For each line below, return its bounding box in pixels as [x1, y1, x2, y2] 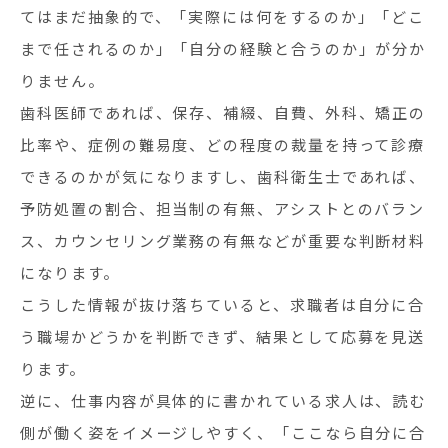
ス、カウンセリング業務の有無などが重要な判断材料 [20, 230, 427, 251]
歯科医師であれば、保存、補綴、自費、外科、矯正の [20, 102, 427, 123]
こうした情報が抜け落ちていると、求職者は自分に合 [20, 294, 426, 315]
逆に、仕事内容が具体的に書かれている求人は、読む [20, 390, 427, 411]
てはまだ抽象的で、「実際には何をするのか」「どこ [20, 6, 426, 27]
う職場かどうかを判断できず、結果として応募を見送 [20, 326, 426, 347]
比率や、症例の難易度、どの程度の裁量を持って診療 [20, 134, 426, 155]
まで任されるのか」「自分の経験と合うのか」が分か [20, 38, 427, 59]
